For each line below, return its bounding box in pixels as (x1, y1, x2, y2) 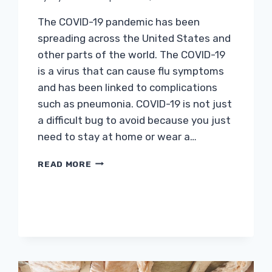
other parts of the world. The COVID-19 (38, 48, 226, 61)
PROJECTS (90, 194, 141, 204)
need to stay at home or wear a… (38, 130, 197, 143)
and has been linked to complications (38, 81, 218, 93)
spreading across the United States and (38, 32, 231, 44)
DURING (90, 206, 126, 217)
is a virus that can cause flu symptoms (38, 64, 225, 77)
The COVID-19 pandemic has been (38, 15, 200, 28)
